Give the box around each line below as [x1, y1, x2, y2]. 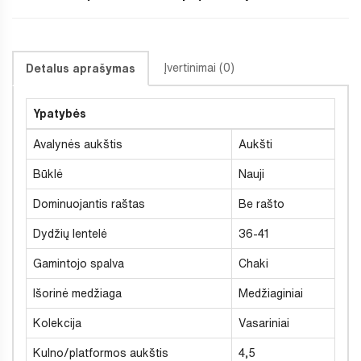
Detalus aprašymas [26, 62, 135, 74]
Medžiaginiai [239, 287, 303, 299]
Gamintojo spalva [33, 257, 124, 269]
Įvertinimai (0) [164, 61, 234, 73]
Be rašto [239, 197, 284, 210]
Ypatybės [33, 107, 86, 119]
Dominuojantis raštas [33, 197, 145, 210]
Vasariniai [239, 317, 289, 329]
